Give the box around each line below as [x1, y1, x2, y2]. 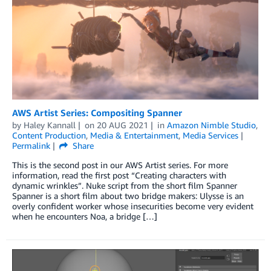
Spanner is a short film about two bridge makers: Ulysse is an [12, 190, 244, 201]
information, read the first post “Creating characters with [12, 169, 226, 180]
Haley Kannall [24, 119, 76, 130]
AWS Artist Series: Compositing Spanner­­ [12, 106, 182, 118]
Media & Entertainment [90, 129, 178, 140]
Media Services [183, 129, 238, 140]
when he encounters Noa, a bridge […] [12, 211, 157, 221]
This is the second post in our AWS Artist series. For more [12, 159, 228, 170]
